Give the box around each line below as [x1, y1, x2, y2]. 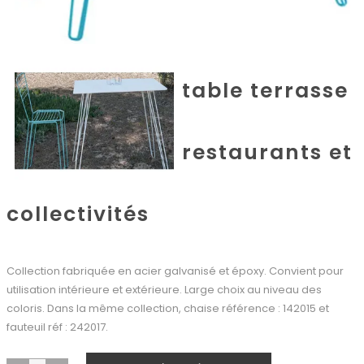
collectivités [6, 199, 149, 228]
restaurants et [182, 137, 353, 167]
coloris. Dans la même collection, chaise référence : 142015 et [6, 300, 329, 316]
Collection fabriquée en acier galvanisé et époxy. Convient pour [6, 262, 344, 279]
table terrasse [182, 76, 349, 105]
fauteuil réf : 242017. [6, 318, 108, 335]
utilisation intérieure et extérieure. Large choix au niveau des [6, 281, 322, 297]
